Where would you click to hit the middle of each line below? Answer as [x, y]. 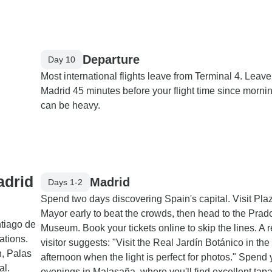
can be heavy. [70, 105]
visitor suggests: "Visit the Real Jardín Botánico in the [155, 243]
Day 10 [62, 59]
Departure [111, 59]
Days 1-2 [65, 182]
